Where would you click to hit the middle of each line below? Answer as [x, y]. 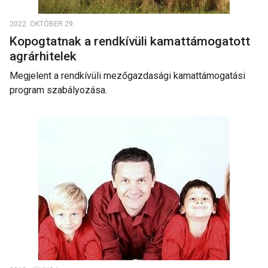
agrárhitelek [45, 56]
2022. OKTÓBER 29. [42, 24]
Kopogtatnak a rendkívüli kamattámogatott [130, 41]
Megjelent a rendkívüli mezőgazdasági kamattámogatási [127, 76]
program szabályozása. [58, 90]
